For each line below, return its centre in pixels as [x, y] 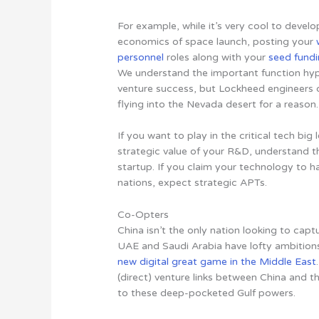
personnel [141, 57]
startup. [138, 167]
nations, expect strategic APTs [192, 183]
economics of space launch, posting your [217, 41]
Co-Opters [143, 214]
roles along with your [216, 57]
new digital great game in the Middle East [217, 261]
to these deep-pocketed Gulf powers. [207, 293]
